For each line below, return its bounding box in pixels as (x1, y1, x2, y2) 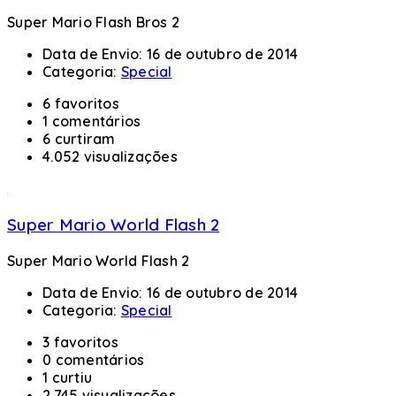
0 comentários (42, 350, 145, 369)
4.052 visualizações (42, 148, 178, 166)
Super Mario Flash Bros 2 (7, 13, 179, 32)
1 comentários (42, 112, 141, 131)
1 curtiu (42, 368, 92, 386)
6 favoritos (42, 95, 119, 113)
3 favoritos (42, 332, 118, 351)
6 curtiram (42, 130, 116, 148)
